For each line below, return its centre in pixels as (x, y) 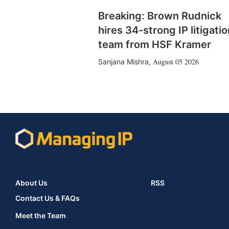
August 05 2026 (176, 62)
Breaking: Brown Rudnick (160, 16)
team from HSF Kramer (155, 45)
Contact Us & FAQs (48, 198)
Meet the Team (41, 216)
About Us (31, 183)
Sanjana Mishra (123, 62)
